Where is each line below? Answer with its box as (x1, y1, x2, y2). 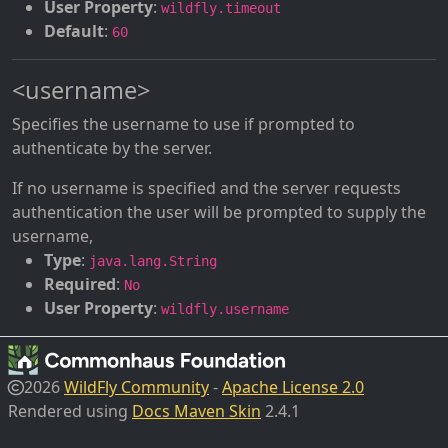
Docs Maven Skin (132, 400, 261, 422)
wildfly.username (161, 301, 289, 317)
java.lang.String (89, 253, 217, 269)
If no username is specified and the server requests (12, 177, 401, 199)
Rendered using (8, 400, 132, 422)
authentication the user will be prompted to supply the (12, 201, 426, 223)
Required (44, 273, 116, 295)
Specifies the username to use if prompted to (12, 113, 355, 135)
